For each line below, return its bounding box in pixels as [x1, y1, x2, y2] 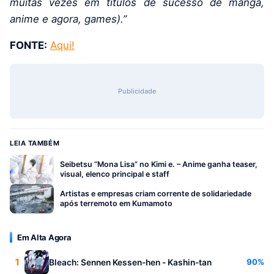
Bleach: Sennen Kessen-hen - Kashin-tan [49, 257, 212, 267]
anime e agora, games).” [10, 12, 127, 25]
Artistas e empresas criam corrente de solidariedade [60, 188, 251, 198]
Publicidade [118, 86, 156, 95]
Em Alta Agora [17, 232, 72, 242]
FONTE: [10, 39, 47, 51]
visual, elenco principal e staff [60, 169, 169, 179]
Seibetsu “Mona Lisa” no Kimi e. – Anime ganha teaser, [60, 159, 257, 169]
